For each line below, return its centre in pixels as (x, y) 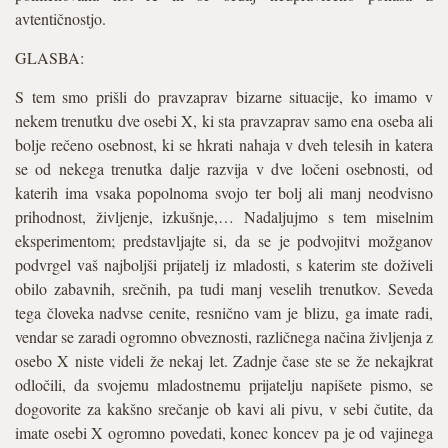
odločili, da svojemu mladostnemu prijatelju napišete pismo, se (224, 384)
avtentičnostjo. (60, 18)
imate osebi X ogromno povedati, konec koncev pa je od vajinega (224, 432)
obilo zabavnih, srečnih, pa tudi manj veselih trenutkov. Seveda (224, 288)
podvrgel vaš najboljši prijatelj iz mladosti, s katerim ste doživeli (224, 264)
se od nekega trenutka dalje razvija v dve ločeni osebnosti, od (224, 168)
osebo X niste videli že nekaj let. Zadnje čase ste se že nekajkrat (224, 360)
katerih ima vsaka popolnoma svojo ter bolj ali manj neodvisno (224, 192)
